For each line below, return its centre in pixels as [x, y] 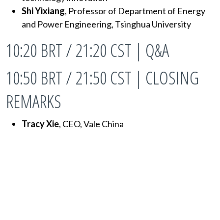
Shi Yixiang [43, 11]
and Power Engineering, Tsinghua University [106, 24]
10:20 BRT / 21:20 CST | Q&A [87, 50]
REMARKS [34, 101]
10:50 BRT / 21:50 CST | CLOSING [102, 78]
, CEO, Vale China [91, 124]
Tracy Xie [40, 124]
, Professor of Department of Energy [135, 11]
